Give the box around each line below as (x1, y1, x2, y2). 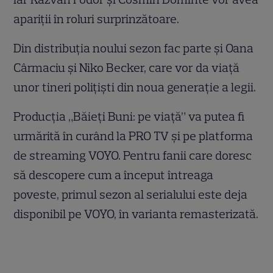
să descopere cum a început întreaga (13, 168, 214, 183)
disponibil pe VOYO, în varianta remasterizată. (13, 207, 259, 222)
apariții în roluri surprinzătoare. (13, 12, 180, 27)
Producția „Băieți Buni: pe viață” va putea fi (13, 109, 245, 124)
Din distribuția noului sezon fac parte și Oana (13, 41, 254, 56)
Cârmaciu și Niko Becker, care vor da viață (13, 60, 240, 76)
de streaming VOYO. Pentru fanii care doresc (13, 148, 252, 163)
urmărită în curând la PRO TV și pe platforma (13, 129, 253, 144)
